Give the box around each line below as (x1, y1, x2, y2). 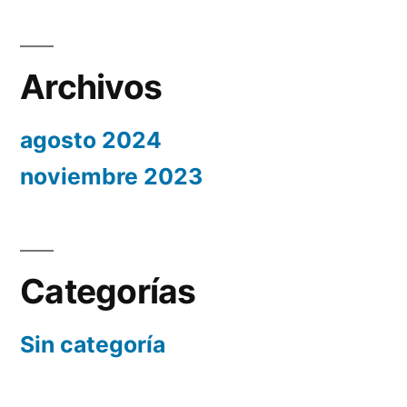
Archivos (20, 66, 163, 108)
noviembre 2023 (20, 163, 203, 191)
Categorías (20, 271, 196, 313)
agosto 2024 (20, 126, 162, 154)
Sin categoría (20, 331, 165, 359)
